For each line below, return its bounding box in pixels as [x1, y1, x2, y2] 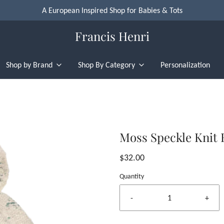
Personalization [160, 60, 210, 69]
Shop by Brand [5, 60, 52, 69]
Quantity [119, 171, 144, 180]
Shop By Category [77, 60, 135, 69]
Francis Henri [74, 27, 149, 44]
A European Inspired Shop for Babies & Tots [41, 5, 182, 15]
